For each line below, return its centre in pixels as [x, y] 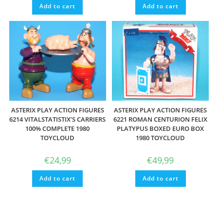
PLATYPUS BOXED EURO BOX [161, 129]
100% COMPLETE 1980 [58, 129]
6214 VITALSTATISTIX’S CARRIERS [58, 119]
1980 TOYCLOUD [161, 138]
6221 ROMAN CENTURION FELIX [161, 119]
